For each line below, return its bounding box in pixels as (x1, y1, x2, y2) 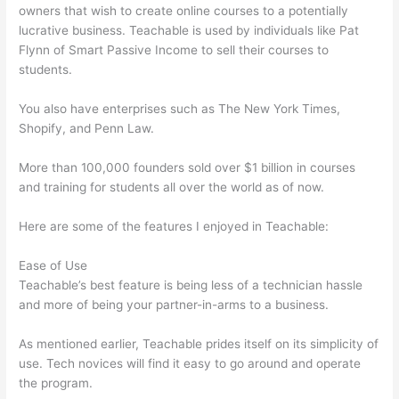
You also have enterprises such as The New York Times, (19, 102, 341, 117)
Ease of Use (19, 257, 88, 273)
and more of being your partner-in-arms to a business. (19, 297, 330, 312)
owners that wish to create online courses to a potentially (19, 4, 349, 19)
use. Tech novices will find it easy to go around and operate (19, 355, 362, 370)
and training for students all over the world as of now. (19, 180, 325, 195)
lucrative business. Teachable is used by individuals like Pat (19, 23, 360, 38)
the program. (19, 375, 94, 390)
